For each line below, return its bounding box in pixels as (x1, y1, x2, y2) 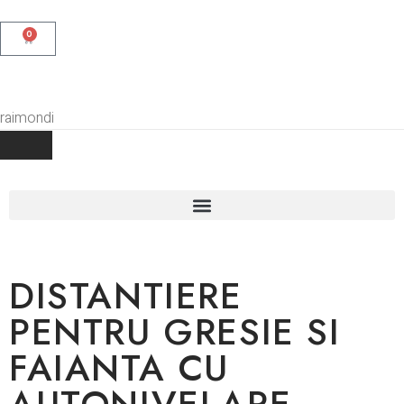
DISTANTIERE (9, 270, 243, 322)
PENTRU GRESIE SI (9, 306, 341, 358)
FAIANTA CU (9, 342, 230, 394)
